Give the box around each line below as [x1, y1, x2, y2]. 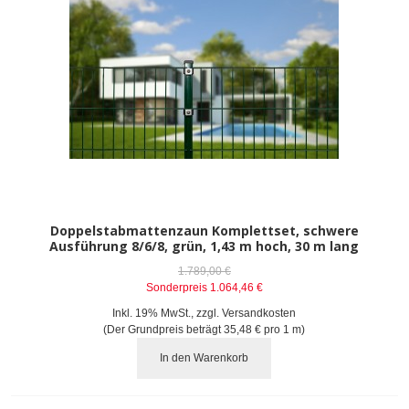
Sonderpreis [145, 280, 207, 294]
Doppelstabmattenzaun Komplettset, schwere [49, 221, 359, 239]
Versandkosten [222, 306, 297, 320]
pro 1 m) [261, 322, 306, 336]
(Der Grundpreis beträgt [103, 322, 225, 336]
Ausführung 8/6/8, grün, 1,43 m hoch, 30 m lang [49, 236, 360, 255]
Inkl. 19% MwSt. [112, 306, 192, 320]
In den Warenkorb [160, 351, 249, 365]
